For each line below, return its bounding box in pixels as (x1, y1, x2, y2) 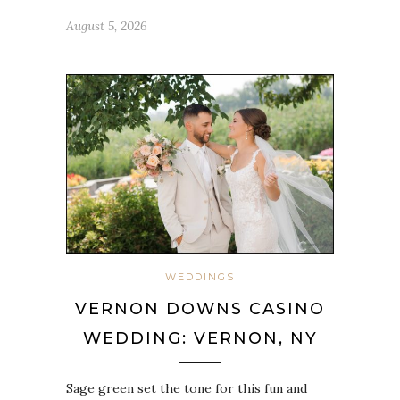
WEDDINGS (165, 270, 235, 283)
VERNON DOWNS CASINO (75, 298, 325, 319)
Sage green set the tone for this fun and (66, 379, 307, 396)
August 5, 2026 (66, 18, 147, 35)
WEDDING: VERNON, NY (82, 328, 318, 348)
